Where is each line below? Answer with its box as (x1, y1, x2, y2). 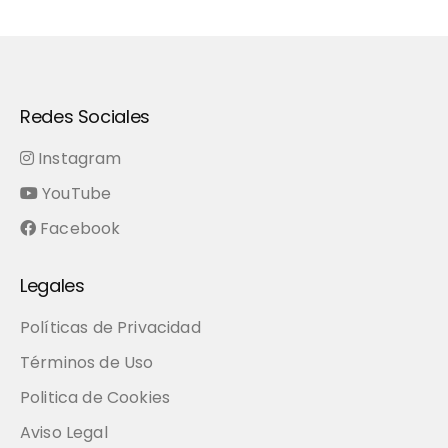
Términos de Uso (20, 351, 154, 374)
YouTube (42, 182, 112, 205)
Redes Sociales (20, 104, 150, 129)
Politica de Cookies (20, 386, 171, 409)
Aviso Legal (20, 421, 108, 444)
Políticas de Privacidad (20, 316, 201, 339)
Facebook (40, 217, 121, 240)
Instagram (38, 147, 122, 170)
